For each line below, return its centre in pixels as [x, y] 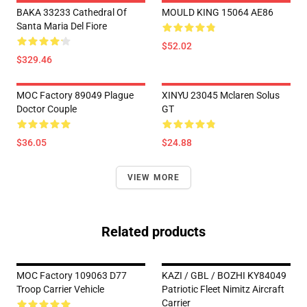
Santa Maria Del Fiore [62, 26]
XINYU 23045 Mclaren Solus [221, 95]
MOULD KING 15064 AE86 [218, 12]
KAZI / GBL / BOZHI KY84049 [224, 275]
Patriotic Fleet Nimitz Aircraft [223, 289]
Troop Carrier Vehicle [60, 289]
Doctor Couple [47, 109]
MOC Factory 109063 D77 [72, 275]
